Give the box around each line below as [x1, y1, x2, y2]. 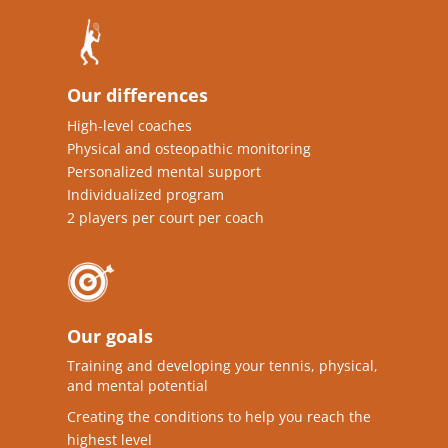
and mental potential [67, 375, 209, 395]
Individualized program [67, 184, 225, 204]
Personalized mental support [67, 161, 262, 181]
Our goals [67, 323, 154, 348]
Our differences [67, 82, 209, 107]
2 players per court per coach [67, 207, 265, 227]
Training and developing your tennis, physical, [67, 355, 379, 375]
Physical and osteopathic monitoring [67, 138, 312, 158]
